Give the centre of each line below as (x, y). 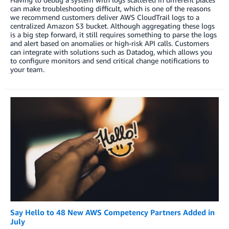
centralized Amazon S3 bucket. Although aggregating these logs (112, 26)
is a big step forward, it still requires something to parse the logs (113, 34)
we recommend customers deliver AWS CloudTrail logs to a (105, 17)
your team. (27, 69)
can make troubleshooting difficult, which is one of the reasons (110, 8)
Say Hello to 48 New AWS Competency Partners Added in (112, 212)
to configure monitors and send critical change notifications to (110, 60)
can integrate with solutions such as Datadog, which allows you (111, 52)
